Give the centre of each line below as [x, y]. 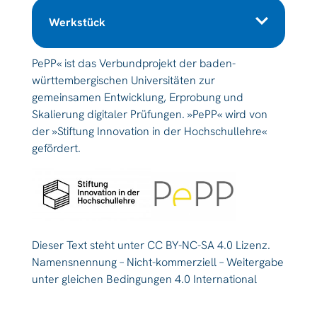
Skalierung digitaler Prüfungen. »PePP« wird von [149, 114]
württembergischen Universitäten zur [123, 80]
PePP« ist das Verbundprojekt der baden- [133, 63]
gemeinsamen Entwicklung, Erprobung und [137, 97]
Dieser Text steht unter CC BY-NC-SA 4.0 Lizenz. [151, 245]
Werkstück [77, 22]
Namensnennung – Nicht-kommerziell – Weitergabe [157, 262]
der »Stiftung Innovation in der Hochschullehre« [149, 131]
